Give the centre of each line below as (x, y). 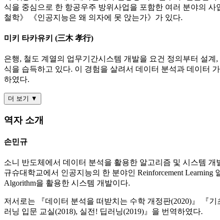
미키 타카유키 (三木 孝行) (49, 38)
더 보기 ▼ (23, 99)
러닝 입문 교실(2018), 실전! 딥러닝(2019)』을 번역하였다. (103, 212)
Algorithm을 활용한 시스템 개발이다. (67, 183)
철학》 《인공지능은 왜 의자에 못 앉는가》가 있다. (93, 17)
